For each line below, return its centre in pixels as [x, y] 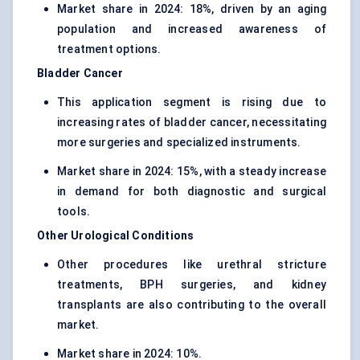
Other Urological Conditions [116, 236]
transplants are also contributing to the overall [192, 305]
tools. [74, 212]
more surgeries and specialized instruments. [179, 143]
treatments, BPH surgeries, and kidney [192, 285]
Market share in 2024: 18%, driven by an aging [192, 9]
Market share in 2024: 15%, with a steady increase [192, 172]
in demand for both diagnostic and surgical [192, 192]
